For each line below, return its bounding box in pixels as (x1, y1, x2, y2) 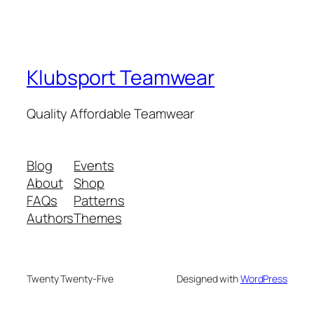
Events (74, 156, 114, 175)
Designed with (177, 271, 240, 285)
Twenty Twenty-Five (27, 271, 114, 285)
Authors (27, 208, 74, 227)
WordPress (240, 271, 287, 285)
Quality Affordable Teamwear (27, 104, 195, 123)
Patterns (74, 191, 125, 210)
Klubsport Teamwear (27, 63, 215, 91)
